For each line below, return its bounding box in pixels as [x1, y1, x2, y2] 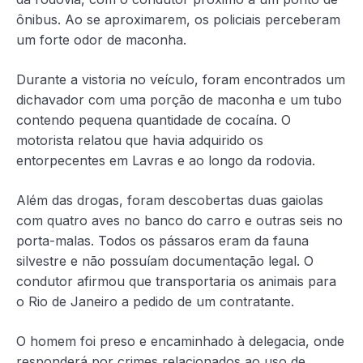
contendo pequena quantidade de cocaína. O [16, 112, 291, 129]
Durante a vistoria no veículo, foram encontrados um [16, 71, 345, 88]
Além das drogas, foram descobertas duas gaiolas [16, 192, 323, 209]
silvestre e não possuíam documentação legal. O [16, 253, 314, 270]
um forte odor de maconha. [16, 32, 186, 49]
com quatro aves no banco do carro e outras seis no [16, 212, 343, 229]
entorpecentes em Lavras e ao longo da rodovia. [16, 152, 315, 169]
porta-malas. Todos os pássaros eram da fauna [16, 233, 309, 250]
